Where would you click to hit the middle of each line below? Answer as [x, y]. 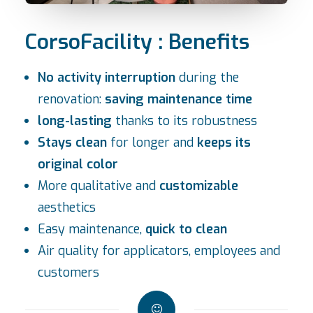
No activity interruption [107, 78]
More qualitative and [99, 186]
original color [78, 164]
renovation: [70, 99]
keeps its [224, 143]
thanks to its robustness [184, 121]
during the [207, 78]
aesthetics [67, 208]
